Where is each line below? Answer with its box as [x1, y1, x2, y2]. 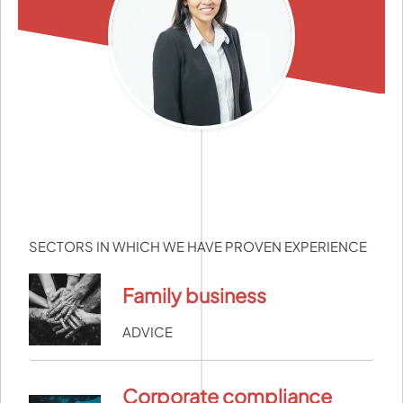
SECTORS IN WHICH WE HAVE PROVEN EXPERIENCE [29, 238, 367, 255]
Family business [122, 282, 266, 309]
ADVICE [122, 324, 173, 341]
